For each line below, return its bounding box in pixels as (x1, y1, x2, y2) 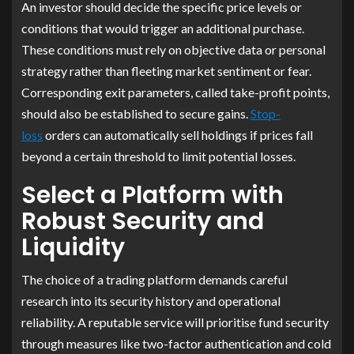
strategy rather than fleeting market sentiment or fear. (21, 62, 311, 78)
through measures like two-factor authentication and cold (21, 335, 331, 351)
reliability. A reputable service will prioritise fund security (21, 314, 329, 330)
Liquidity (21, 230, 125, 264)
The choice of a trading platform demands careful (21, 271, 288, 287)
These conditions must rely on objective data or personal (21, 41, 326, 57)
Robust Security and (21, 204, 264, 238)
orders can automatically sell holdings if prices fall (43, 126, 313, 142)
